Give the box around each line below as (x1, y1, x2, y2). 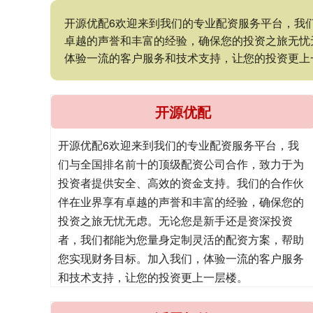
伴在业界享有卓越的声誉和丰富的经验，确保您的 (58, 194, 304, 210)
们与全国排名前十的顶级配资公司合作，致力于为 (58, 156, 304, 173)
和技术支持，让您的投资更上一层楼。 (58, 269, 248, 286)
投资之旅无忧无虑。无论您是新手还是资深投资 (58, 212, 293, 229)
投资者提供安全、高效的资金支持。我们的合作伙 (58, 175, 304, 191)
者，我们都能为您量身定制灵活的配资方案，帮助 (58, 231, 304, 248)
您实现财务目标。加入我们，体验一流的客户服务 (58, 250, 304, 267)
